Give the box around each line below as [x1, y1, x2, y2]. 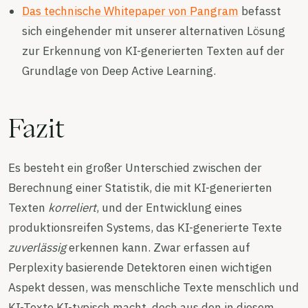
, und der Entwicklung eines [96, 199, 242, 215]
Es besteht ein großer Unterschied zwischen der [8, 159, 262, 175]
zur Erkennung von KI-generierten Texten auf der [22, 43, 285, 58]
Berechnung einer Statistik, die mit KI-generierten [8, 179, 272, 195]
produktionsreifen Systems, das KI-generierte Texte [8, 219, 282, 235]
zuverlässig [8, 239, 66, 255]
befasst [239, 3, 281, 19]
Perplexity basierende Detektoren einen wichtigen [8, 259, 272, 275]
